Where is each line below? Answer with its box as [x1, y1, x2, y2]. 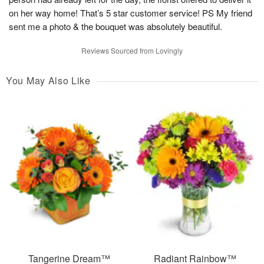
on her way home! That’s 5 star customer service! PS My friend [9, 6, 252, 19]
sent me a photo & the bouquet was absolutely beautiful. [9, 20, 222, 33]
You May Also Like [6, 74, 91, 88]
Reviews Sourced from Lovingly [81, 45, 183, 56]
